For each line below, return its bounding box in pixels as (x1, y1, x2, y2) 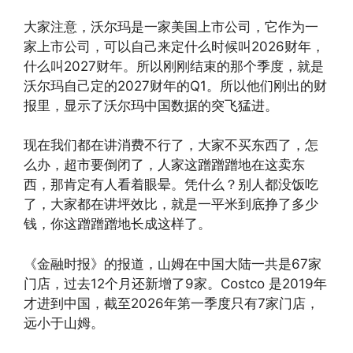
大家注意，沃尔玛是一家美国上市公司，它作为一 (24, 18, 318, 35)
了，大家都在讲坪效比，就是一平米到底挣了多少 (24, 196, 318, 213)
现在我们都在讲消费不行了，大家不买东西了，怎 (24, 137, 318, 154)
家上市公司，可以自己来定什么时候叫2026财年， (24, 38, 325, 54)
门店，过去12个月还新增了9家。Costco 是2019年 (24, 275, 327, 292)
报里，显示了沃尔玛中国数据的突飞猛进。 (24, 97, 278, 113)
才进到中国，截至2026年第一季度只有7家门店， (24, 295, 319, 311)
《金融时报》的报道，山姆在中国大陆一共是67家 (24, 255, 321, 272)
